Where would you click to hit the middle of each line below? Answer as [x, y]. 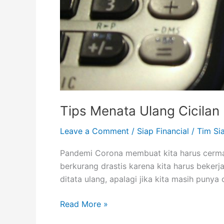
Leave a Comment [94, 131]
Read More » [84, 204]
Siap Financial [163, 131]
